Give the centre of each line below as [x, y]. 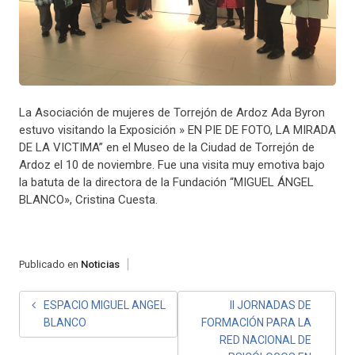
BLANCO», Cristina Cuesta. [88, 199]
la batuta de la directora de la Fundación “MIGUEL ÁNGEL [166, 182]
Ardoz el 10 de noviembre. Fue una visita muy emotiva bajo [172, 164]
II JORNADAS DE [271, 305]
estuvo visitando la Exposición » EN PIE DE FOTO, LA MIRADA [177, 130]
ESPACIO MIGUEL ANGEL [104, 305]
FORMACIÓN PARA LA [257, 323]
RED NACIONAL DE [266, 340]
